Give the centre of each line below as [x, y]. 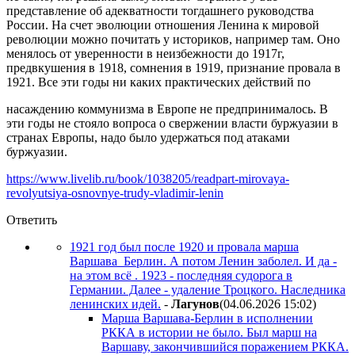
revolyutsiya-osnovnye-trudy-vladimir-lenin [115, 193]
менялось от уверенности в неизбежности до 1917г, [145, 53]
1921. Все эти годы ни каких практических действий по [158, 82]
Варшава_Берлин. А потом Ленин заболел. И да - [203, 261]
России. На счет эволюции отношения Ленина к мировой [163, 25]
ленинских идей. [115, 303]
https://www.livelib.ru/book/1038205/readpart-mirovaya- [148, 178]
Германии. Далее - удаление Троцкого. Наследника [208, 289]
